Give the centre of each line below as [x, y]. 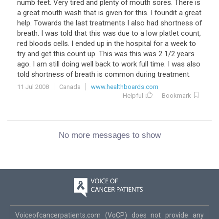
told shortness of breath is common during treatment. [104, 74]
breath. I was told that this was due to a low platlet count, [109, 33]
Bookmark [176, 96]
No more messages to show [109, 135]
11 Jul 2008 [33, 87]
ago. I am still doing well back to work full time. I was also [109, 64]
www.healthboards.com [125, 87]
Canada [70, 87]
